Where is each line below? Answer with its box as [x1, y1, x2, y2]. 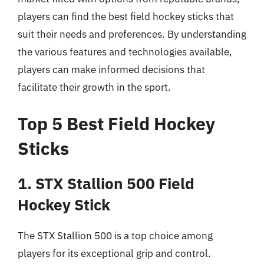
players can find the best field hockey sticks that [18, 10, 234, 23]
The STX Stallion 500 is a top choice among [18, 229, 213, 242]
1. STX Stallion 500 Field [18, 173, 194, 193]
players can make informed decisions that [18, 63, 205, 76]
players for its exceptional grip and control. [18, 246, 211, 260]
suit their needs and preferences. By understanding [18, 28, 246, 41]
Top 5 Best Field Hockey [18, 111, 215, 135]
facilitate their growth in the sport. [18, 81, 171, 94]
